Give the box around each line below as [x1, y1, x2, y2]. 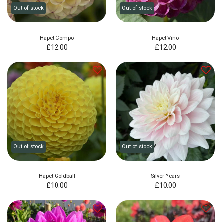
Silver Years [151, 172, 180, 179]
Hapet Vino [152, 34, 179, 41]
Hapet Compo [40, 34, 74, 41]
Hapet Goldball [38, 172, 75, 179]
